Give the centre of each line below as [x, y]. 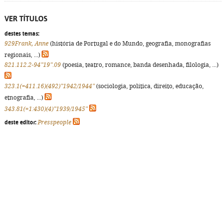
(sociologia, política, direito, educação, [149, 86]
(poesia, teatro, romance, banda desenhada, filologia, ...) [140, 65]
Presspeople [55, 122]
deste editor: [20, 122]
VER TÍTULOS [26, 19]
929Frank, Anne [27, 44]
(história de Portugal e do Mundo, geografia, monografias [130, 44]
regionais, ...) [23, 55]
